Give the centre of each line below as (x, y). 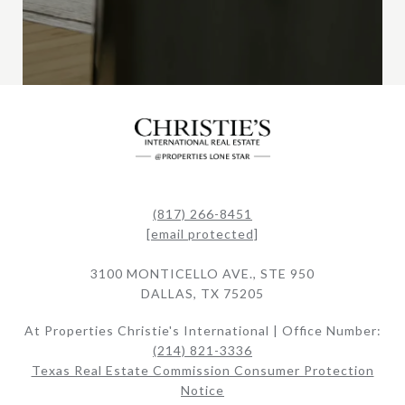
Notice (202, 391)
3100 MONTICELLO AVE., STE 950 (202, 274)
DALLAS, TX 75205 (202, 294)
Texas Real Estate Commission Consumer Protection (202, 371)
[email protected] (202, 234)
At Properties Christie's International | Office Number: (202, 331)
